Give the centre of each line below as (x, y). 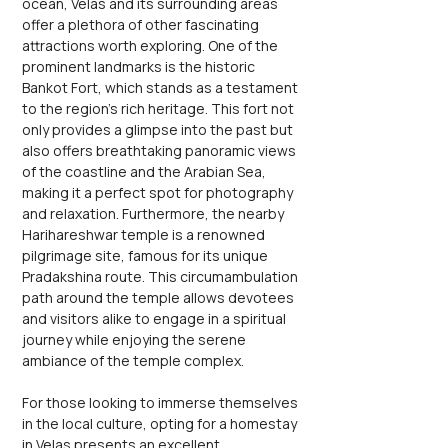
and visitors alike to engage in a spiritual (155, 318)
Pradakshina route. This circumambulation (161, 276)
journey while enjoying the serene (135, 339)
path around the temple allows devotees (159, 297)
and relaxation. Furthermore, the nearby (154, 213)
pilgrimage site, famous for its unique (146, 255)
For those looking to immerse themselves (161, 402)
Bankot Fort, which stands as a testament (161, 87)
